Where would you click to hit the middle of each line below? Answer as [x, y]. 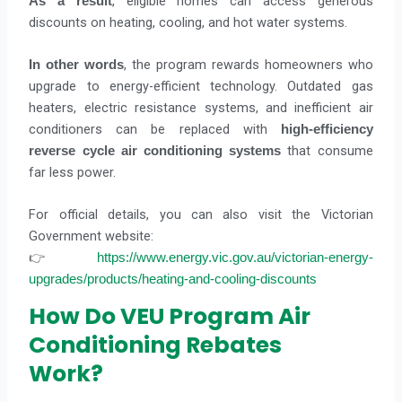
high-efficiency [327, 129]
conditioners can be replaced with [155, 129]
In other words [77, 65]
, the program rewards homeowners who [249, 65]
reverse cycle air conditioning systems [155, 151]
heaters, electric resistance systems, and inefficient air [201, 108]
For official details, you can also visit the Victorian [201, 215]
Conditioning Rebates [156, 345]
